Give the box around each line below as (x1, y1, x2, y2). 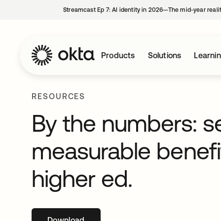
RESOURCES (32, 92, 86, 101)
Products (101, 51, 135, 60)
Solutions (147, 51, 182, 60)
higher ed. (32, 165, 133, 192)
